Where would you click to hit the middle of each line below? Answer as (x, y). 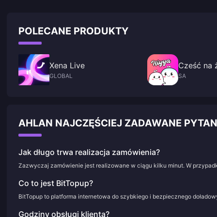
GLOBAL (61, 76)
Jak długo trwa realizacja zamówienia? (89, 152)
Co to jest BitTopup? (56, 183)
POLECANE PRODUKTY (73, 31)
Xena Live (67, 65)
